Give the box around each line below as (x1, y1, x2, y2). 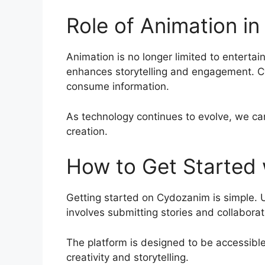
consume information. (66, 80, 169, 92)
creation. (66, 125, 108, 137)
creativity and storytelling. (66, 251, 189, 263)
